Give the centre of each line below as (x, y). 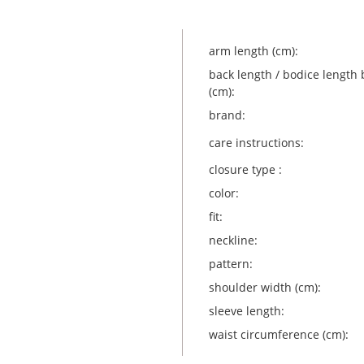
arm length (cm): (253, 51)
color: (223, 193)
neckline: (233, 240)
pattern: (230, 264)
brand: (227, 115)
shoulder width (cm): (264, 287)
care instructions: (256, 142)
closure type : (245, 169)
